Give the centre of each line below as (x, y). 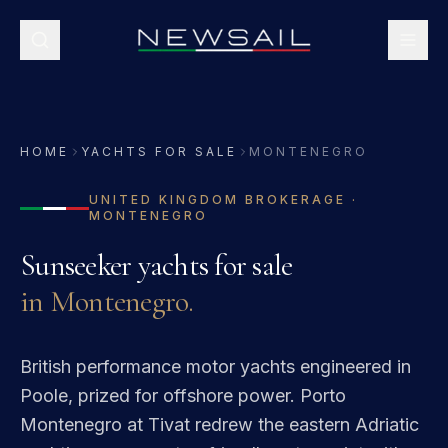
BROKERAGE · (298, 199)
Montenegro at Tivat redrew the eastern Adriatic (219, 424)
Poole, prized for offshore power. (157, 395)
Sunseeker (76, 265)
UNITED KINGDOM (163, 199)
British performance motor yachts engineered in (215, 366)
